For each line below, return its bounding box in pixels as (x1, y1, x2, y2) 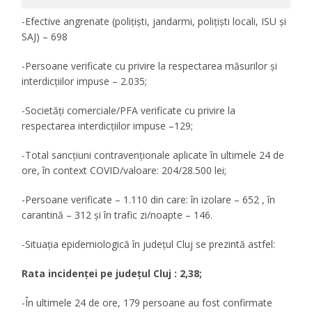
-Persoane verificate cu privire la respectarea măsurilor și (22, 59, 278, 73)
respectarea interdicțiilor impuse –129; (22, 119, 194, 133)
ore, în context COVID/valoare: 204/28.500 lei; (22, 164, 227, 178)
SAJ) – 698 (22, 30, 68, 44)
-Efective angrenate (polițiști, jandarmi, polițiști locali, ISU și (22, 15, 287, 29)
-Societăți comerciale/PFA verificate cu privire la (22, 104, 236, 118)
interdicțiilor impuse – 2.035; (22, 75, 148, 88)
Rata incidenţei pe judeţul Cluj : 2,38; (22, 267, 203, 281)
